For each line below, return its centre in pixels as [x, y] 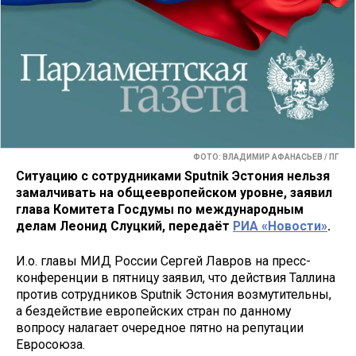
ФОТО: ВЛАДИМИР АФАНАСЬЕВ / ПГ [266, 157]
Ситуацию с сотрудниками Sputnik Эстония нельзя [173, 176]
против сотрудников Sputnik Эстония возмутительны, [174, 295]
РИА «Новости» [280, 226]
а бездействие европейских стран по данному [153, 311]
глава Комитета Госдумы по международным [160, 209]
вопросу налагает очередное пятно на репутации [160, 328]
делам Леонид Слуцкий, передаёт [124, 226]
